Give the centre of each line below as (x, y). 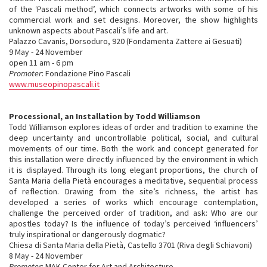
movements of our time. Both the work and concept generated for (133, 148)
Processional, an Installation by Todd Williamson (105, 116)
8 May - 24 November (46, 256)
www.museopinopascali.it (54, 84)
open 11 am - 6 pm (41, 63)
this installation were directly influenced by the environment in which (133, 159)
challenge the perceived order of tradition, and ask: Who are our (133, 213)
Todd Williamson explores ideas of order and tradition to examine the (133, 127)
